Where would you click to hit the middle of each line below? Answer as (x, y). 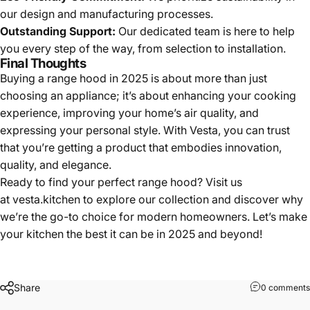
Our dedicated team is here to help (205, 31)
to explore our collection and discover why (192, 199)
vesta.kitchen (46, 199)
